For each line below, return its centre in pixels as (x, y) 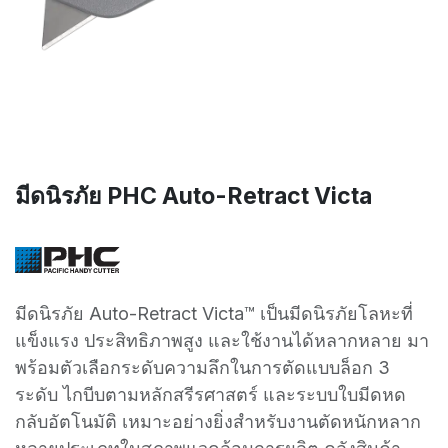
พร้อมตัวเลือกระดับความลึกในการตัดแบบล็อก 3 (202, 367)
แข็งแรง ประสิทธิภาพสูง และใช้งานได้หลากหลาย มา (222, 340)
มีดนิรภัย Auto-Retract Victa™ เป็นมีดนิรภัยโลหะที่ (214, 313)
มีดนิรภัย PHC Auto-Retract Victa (193, 195)
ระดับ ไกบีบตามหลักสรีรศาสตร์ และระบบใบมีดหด (210, 394)
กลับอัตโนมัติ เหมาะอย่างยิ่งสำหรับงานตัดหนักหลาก (218, 421)
